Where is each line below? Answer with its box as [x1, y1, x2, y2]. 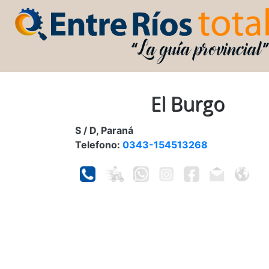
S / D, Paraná [75, 124, 133, 136]
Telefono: [75, 138, 122, 151]
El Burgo [151, 90, 225, 116]
